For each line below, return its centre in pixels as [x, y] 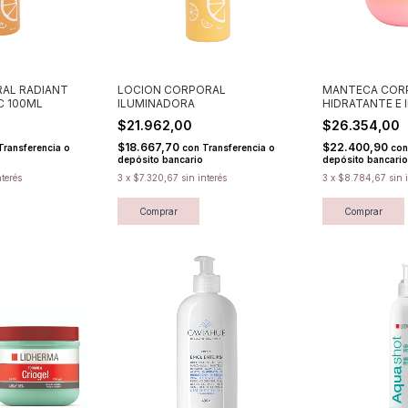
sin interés [204, 177]
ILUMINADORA [156, 103]
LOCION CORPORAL [172, 89]
